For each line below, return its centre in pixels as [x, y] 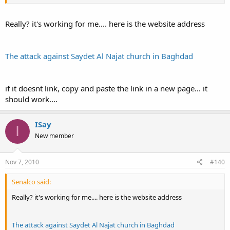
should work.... [31, 99]
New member [54, 136]
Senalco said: [31, 182]
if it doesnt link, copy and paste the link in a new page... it [106, 88]
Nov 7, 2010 [22, 162]
